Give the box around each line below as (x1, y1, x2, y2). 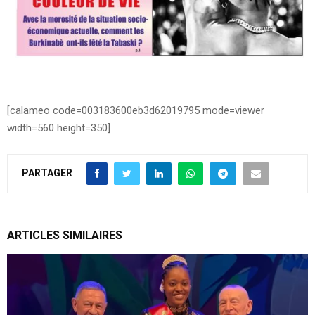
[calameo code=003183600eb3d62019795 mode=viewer (7, 104, 264, 117)
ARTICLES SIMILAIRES (7, 229, 122, 243)
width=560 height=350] (7, 122, 110, 135)
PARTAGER (22, 167, 72, 179)
